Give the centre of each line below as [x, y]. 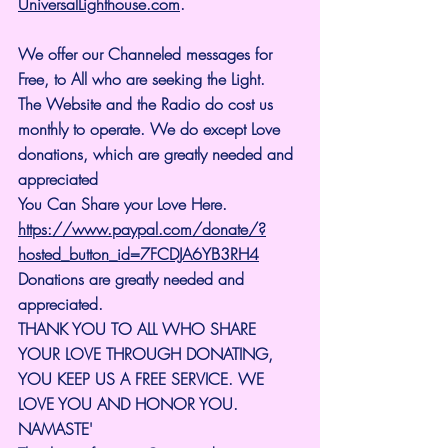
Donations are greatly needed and [133, 278]
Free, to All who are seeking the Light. [144, 78]
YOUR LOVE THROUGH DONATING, [148, 353]
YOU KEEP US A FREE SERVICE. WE [143, 378]
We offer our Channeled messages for [147, 53]
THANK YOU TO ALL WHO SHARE [139, 328]
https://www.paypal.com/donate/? [142, 228]
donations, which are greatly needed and [158, 153]
